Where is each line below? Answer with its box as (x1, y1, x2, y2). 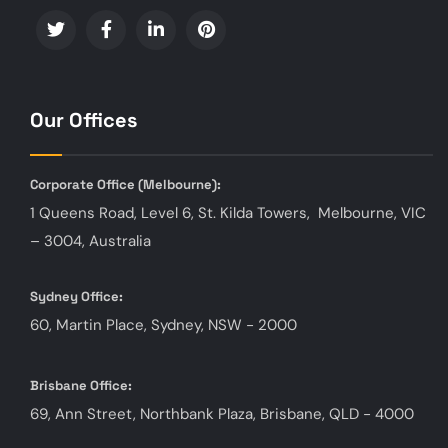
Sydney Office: (30, 287, 123, 305)
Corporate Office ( (30, 175, 143, 193)
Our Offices (30, 106, 137, 133)
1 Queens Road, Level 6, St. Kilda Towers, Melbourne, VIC (30, 202, 426, 223)
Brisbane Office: (30, 376, 132, 394)
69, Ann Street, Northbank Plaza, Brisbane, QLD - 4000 (30, 403, 414, 424)
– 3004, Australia (30, 230, 151, 251)
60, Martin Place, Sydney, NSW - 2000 (30, 314, 297, 335)
